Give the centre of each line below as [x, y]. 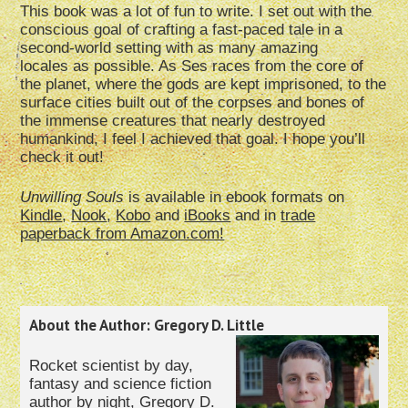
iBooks [208, 216]
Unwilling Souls [72, 198]
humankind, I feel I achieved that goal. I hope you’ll [193, 139]
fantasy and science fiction [121, 384]
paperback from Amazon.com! [122, 234]
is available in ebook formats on [235, 198]
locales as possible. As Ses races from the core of [192, 66]
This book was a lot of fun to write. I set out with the [196, 12]
